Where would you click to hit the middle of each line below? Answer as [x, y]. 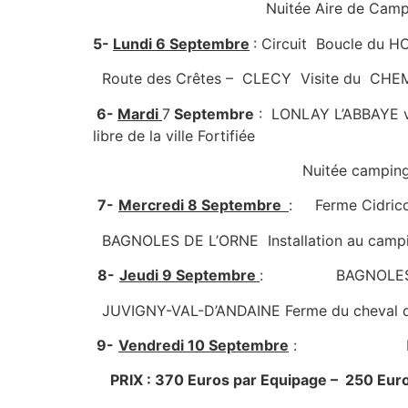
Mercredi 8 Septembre [204, 205]
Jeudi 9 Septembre [189, 275]
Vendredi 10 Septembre [204, 345]
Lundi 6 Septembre [181, 43]
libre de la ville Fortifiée [174, 135]
